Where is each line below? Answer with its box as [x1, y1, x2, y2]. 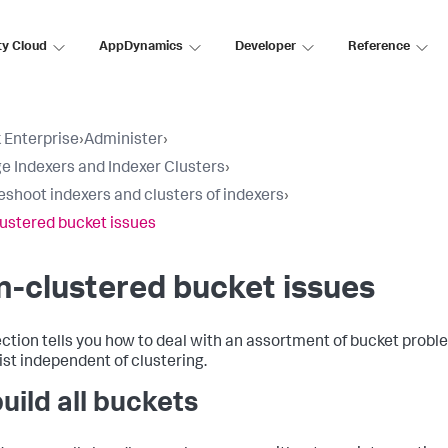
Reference [348, 40, 410, 54]
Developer [235, 40, 296, 54]
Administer [84, 133, 163, 149]
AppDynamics [99, 40, 183, 54]
